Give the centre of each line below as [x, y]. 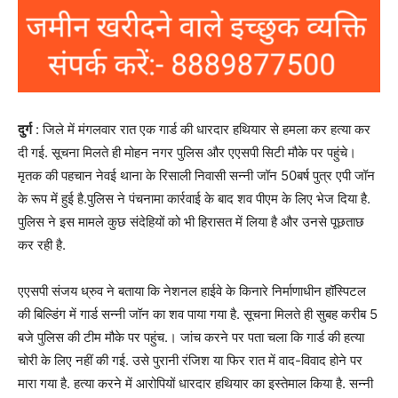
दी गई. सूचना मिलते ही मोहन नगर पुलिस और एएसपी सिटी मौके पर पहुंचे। [187, 152]
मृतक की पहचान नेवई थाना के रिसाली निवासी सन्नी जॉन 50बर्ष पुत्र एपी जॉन [196, 175]
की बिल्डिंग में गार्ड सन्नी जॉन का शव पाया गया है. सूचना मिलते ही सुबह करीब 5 [198, 314]
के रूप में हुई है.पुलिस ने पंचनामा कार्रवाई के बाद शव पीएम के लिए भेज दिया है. [194, 198]
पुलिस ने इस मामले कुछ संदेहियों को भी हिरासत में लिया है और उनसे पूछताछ [191, 221]
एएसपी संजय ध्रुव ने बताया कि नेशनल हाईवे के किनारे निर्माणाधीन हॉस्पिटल [192, 291]
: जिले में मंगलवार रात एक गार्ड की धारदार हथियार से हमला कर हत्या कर [201, 129]
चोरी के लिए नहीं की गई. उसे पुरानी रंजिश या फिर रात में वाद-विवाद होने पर [190, 360]
